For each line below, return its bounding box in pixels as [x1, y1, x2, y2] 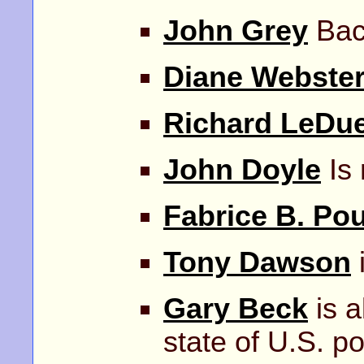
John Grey [163, 14, 308, 47]
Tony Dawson [163, 245, 351, 279]
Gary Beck [163, 292, 308, 325]
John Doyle [163, 153, 321, 186]
